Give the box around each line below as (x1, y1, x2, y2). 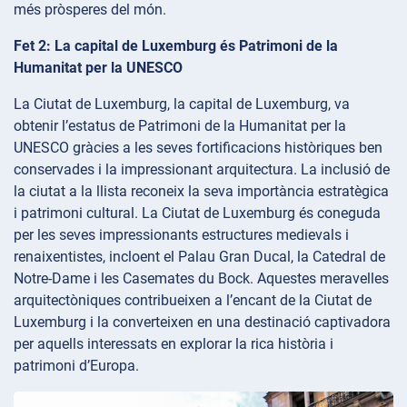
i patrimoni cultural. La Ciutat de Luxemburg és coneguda (14, 203, 381, 222)
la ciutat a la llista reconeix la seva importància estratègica (14, 182, 389, 200)
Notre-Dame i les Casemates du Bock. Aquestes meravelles (14, 269, 389, 287)
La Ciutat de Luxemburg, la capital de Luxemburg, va (14, 94, 350, 113)
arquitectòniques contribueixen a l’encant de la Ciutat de (14, 291, 372, 309)
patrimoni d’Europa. (14, 356, 139, 374)
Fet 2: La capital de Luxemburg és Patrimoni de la (14, 36, 338, 55)
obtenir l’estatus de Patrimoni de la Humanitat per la (14, 116, 346, 134)
